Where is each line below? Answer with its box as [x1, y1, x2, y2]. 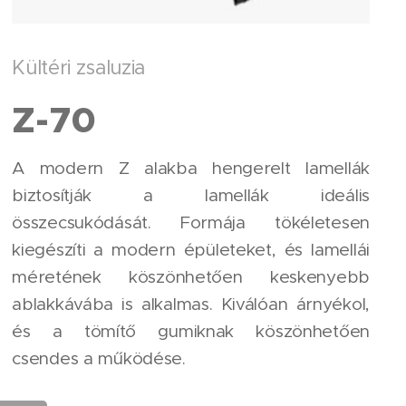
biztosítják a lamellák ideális [12, 184, 370, 206]
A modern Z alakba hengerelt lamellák [12, 157, 370, 179]
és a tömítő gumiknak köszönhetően [12, 320, 370, 342]
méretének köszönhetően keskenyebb [12, 266, 370, 287]
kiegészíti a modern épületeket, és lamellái [12, 238, 370, 260]
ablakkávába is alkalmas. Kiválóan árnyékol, [12, 293, 370, 314]
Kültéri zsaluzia [12, 54, 145, 80]
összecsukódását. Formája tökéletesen [12, 211, 370, 233]
